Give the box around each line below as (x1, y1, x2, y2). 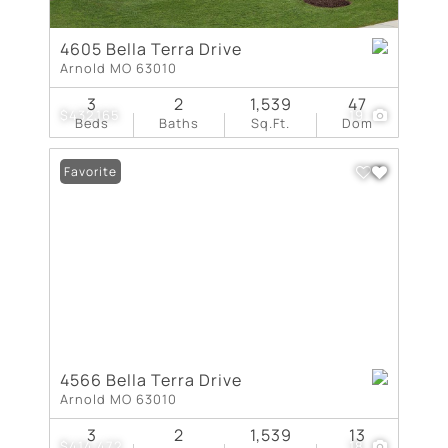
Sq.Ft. (251, 114, 291, 132)
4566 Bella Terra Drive (60, 369, 242, 391)
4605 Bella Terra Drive (60, 38, 242, 60)
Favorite (64, 163, 117, 180)
